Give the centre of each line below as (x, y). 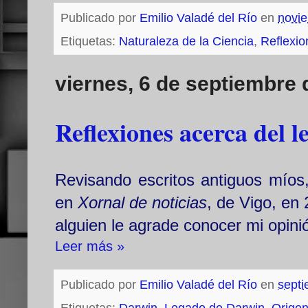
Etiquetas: (90, 42)
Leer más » (90, 246)
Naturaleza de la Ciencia (186, 42)
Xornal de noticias (142, 203)
